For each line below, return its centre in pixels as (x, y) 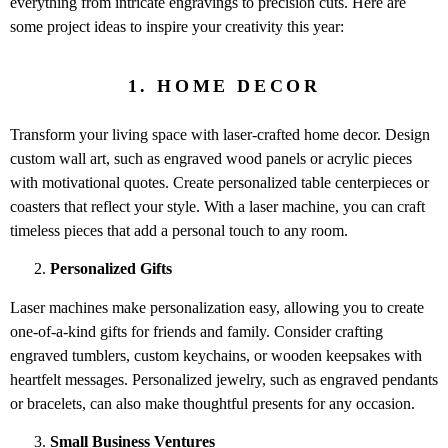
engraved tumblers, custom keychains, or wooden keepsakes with (216, 355)
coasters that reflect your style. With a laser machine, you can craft (217, 206)
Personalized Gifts (111, 269)
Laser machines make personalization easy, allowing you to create (217, 307)
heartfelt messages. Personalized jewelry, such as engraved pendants (224, 379)
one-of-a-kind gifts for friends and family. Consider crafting (196, 331)
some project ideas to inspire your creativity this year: (177, 26)
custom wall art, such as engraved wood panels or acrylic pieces (211, 158)
